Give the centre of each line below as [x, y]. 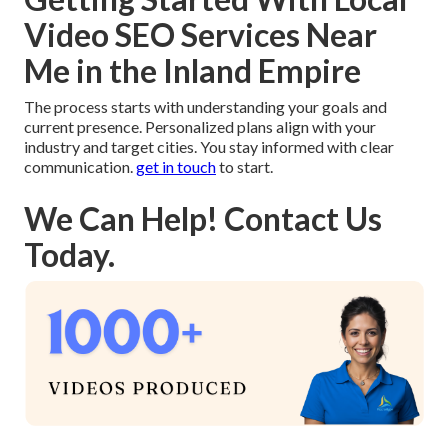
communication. [80, 167]
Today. [69, 255]
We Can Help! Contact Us [203, 219]
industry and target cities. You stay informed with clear [209, 147]
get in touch [176, 167]
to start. [244, 167]
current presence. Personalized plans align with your [200, 127]
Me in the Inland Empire [192, 71]
